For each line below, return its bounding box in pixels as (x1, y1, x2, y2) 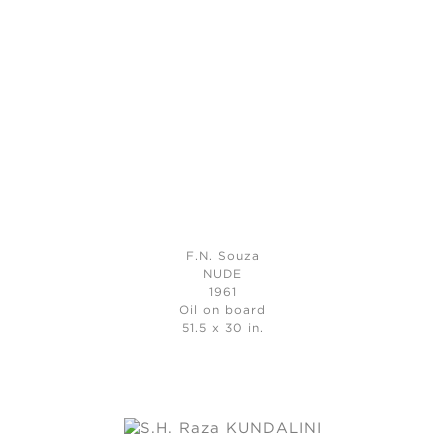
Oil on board (179, 305, 267, 317)
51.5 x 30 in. (181, 323, 264, 335)
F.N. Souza (185, 251, 260, 263)
